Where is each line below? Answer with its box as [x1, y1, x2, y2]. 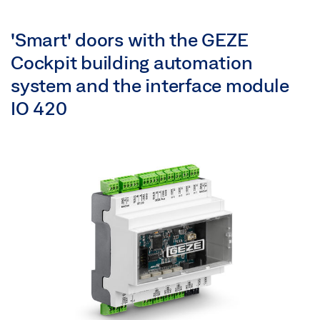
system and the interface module [11, 74, 289, 96]
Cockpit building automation [11, 51, 253, 73]
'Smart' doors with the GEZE [11, 28, 249, 50]
